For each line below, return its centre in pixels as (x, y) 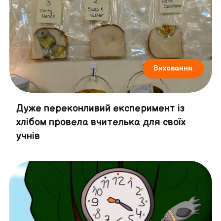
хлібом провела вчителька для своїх (101, 123)
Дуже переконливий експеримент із (100, 109)
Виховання (173, 69)
